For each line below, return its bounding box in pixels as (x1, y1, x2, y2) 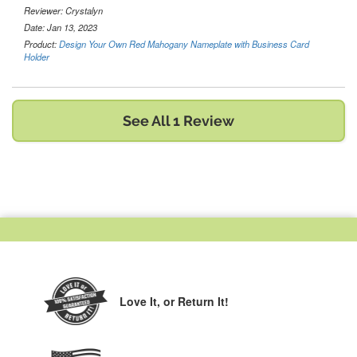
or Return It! (163, 292, 229, 309)
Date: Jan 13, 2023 (24, 21, 97, 33)
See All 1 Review (123, 112, 234, 129)
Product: (24, 37, 59, 50)
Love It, (120, 292, 163, 309)
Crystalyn (65, 4, 103, 17)
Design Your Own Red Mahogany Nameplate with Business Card (59, 37, 309, 50)
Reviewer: (24, 4, 65, 17)
